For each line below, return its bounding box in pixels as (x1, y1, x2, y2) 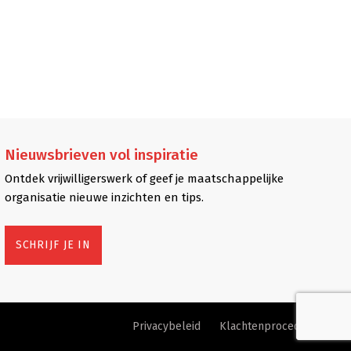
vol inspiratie (105, 145, 198, 164)
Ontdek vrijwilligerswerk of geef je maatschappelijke (4, 171, 284, 186)
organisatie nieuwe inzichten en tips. (4, 190, 204, 204)
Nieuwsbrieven (4, 145, 106, 164)
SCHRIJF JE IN (15, 237, 92, 251)
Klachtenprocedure (219, 319, 318, 333)
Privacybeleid (132, 319, 201, 333)
